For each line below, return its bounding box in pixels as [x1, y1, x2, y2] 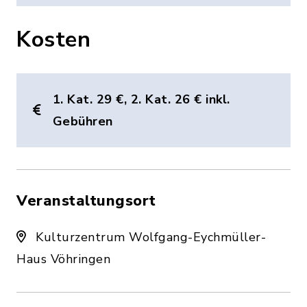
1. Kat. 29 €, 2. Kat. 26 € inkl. [52, 90, 230, 108]
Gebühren [52, 112, 113, 130]
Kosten [16, 24, 90, 54]
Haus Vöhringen [16, 250, 110, 267]
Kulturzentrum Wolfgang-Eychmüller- [32, 228, 266, 245]
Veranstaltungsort [16, 190, 156, 211]
